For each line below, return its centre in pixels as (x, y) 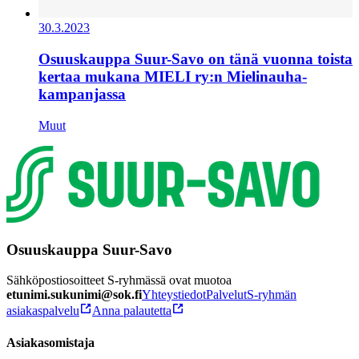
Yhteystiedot (174, 295)
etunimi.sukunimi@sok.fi (74, 295)
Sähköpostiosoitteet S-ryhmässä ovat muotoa (119, 280)
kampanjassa (82, 95)
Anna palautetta (132, 311)
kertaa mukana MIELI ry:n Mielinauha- (173, 77)
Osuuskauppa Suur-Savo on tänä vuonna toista (196, 59)
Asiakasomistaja (50, 342)
